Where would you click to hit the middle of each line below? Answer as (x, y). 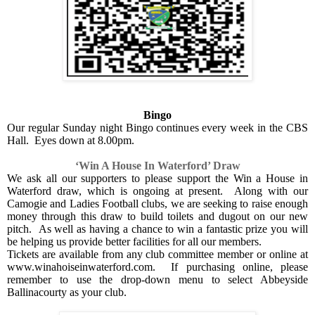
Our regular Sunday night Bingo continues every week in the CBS (157, 127)
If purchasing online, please (240, 266)
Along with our (271, 191)
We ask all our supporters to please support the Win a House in (157, 178)
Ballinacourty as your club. (67, 292)
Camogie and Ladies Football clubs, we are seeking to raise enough (157, 203)
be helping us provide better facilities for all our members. (134, 241)
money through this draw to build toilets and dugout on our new (157, 216)
